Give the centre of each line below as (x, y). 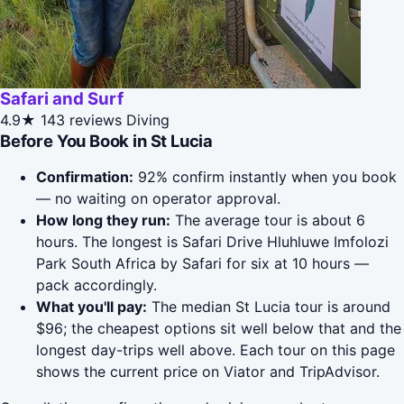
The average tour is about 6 (268, 220)
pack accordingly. (96, 285)
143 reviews (81, 120)
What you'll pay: (92, 307)
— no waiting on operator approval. (158, 199)
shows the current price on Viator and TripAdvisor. (208, 372)
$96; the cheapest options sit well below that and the (219, 329)
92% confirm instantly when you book (265, 177)
